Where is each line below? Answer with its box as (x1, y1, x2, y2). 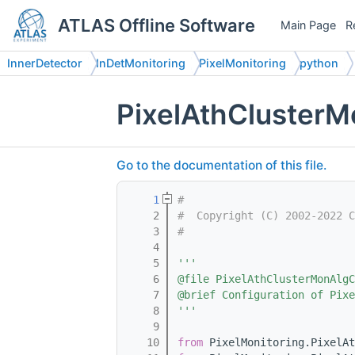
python (300, 56, 338, 70)
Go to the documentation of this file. (116, 158, 326, 174)
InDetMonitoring (96, 56, 185, 70)
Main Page (281, 18, 336, 32)
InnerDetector (7, 56, 82, 70)
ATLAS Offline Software (57, 15, 255, 36)
